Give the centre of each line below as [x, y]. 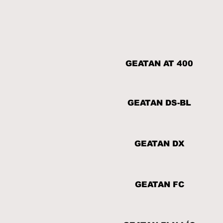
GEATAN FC [159, 184]
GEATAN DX [159, 144]
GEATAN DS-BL [159, 103]
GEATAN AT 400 [159, 63]
